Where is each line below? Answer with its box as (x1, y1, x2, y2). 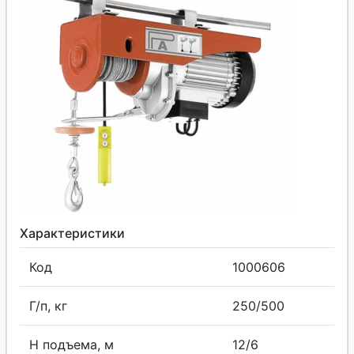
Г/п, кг (29, 298, 67, 314)
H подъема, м (29, 337, 114, 352)
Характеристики (20, 225, 125, 241)
